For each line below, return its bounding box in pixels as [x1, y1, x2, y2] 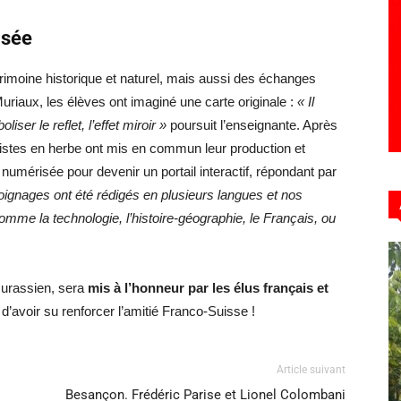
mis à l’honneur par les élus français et [88, 280, 328, 295]
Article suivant [277, 363, 346, 376]
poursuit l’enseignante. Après [166, 117, 337, 132]
